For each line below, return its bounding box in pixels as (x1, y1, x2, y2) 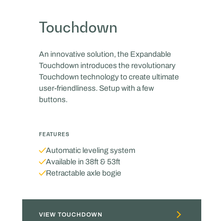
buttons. (39, 95, 68, 104)
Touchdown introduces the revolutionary (39, 61, 176, 70)
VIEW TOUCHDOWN (39, 211, 103, 218)
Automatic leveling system (46, 146, 136, 155)
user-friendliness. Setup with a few (39, 83, 154, 92)
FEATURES (39, 131, 70, 137)
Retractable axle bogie (46, 169, 122, 178)
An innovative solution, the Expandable (39, 49, 172, 58)
